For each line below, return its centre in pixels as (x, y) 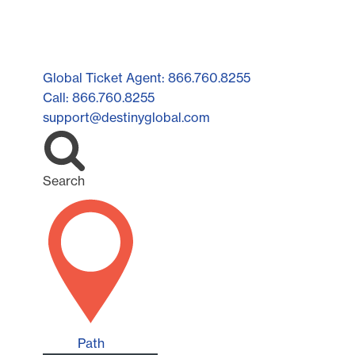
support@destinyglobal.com (126, 117)
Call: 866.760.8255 (99, 97)
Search (64, 180)
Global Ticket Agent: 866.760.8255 (147, 77)
